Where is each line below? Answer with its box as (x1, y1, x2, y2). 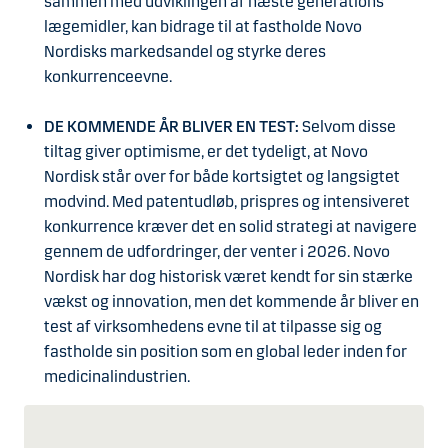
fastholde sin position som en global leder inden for (44, 342, 407, 362)
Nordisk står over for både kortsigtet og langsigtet (44, 167, 400, 187)
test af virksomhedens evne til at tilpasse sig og (44, 317, 382, 337)
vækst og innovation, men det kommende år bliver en (44, 292, 419, 312)
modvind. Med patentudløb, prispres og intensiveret (44, 192, 410, 212)
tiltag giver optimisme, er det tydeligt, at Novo (44, 142, 368, 162)
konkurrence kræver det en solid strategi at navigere (44, 217, 417, 237)
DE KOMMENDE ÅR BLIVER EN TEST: (44, 117, 299, 137)
